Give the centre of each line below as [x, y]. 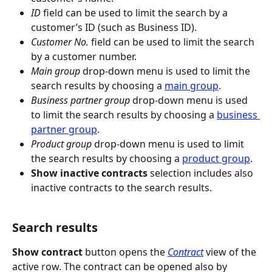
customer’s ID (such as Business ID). [114, 28]
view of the [231, 252]
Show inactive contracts [89, 173]
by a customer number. [84, 57]
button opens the [125, 252]
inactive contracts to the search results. [121, 188]
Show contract [47, 252]
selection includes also [202, 173]
